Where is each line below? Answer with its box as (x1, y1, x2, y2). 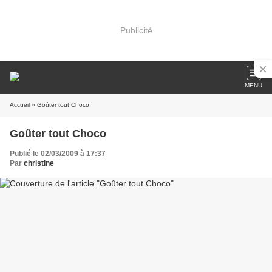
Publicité (120, 25, 152, 35)
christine (24, 159, 54, 168)
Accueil (10, 101, 30, 108)
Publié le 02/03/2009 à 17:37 (10, 149, 106, 158)
